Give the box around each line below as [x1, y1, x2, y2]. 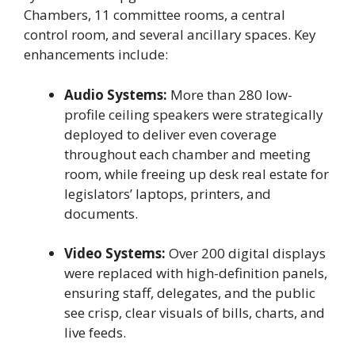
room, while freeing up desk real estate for [64, 164, 329, 183]
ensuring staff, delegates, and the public [64, 284, 315, 303]
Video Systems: [64, 244, 166, 263]
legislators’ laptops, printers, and [64, 184, 271, 203]
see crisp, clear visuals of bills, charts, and [64, 303, 325, 323]
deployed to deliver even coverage [64, 124, 277, 143]
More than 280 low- [167, 85, 292, 104]
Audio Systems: [64, 85, 167, 104]
